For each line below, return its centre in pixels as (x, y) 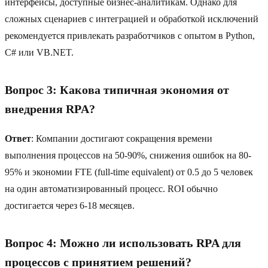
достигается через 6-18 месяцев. (70, 206)
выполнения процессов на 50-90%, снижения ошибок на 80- (128, 156)
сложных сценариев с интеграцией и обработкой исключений (132, 19)
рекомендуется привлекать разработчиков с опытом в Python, (130, 36)
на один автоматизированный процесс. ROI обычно (111, 189)
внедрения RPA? (50, 109)
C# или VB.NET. (39, 53)
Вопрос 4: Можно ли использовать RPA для (123, 243)
